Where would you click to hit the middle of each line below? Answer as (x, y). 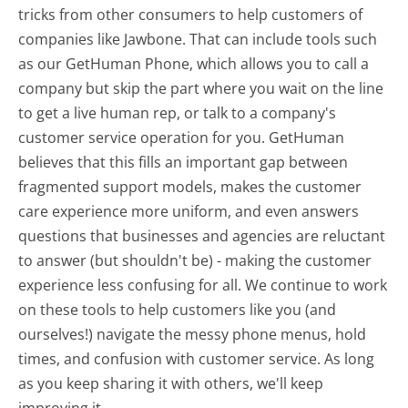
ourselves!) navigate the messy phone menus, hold (193, 335)
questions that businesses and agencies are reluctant (202, 236)
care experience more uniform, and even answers (189, 212)
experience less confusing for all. (132, 286)
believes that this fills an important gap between (184, 163)
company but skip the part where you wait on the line (201, 89)
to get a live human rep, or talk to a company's (178, 113)
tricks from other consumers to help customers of (191, 15)
